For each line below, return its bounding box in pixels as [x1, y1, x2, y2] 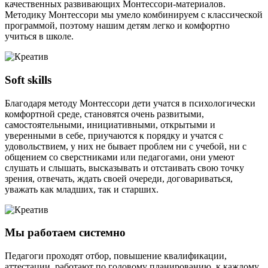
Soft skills [5, 74, 51, 86]
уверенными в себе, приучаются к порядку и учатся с [5, 130, 223, 141]
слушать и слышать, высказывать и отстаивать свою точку [5, 162, 244, 173]
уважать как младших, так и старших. [5, 184, 159, 194]
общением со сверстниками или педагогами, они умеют [5, 151, 234, 162]
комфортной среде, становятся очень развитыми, [5, 108, 204, 119]
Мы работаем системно [5, 226, 126, 239]
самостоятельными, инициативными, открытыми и [5, 119, 215, 130]
